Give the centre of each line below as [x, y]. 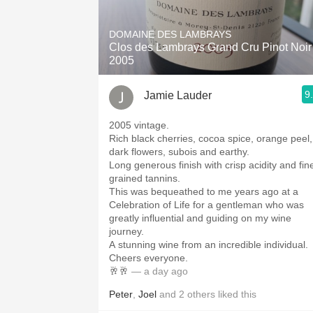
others [201, 294]
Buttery [217, 100]
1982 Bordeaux [217, 8]
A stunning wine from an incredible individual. [209, 245]
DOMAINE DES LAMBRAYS [170, 34]
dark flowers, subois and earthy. [179, 152]
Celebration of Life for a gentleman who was [206, 205]
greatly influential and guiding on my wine [200, 218]
